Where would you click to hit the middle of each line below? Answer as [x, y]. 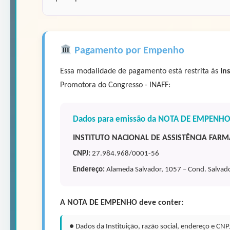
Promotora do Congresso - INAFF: [115, 85]
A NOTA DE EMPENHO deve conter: [122, 203]
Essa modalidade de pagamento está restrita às [140, 71]
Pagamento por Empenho [128, 51]
